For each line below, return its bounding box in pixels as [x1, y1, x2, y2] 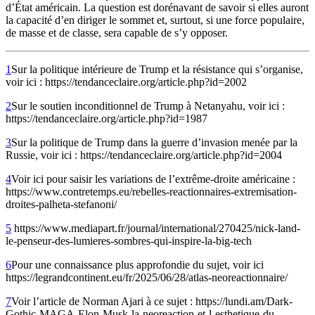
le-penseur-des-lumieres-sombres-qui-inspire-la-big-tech [6, 234, 252, 247]
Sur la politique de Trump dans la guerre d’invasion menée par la [11, 136, 297, 148]
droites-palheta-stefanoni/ [6, 198, 117, 210]
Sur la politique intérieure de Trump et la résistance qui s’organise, [11, 63, 303, 75]
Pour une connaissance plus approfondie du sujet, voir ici [11, 258, 264, 271]
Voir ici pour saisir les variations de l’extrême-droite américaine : [11, 172, 295, 185]
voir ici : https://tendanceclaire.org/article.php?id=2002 [6, 75, 247, 88]
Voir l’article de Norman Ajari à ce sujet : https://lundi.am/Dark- [11, 295, 292, 307]
